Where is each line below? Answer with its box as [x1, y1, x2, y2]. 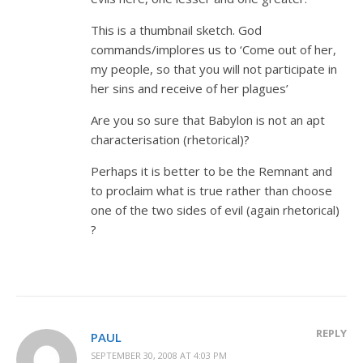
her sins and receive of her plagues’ [91, 80, 288, 96]
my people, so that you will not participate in [91, 61, 337, 77]
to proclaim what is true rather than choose [91, 182, 332, 199]
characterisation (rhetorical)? [91, 131, 250, 147]
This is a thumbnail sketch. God [91, 22, 262, 38]
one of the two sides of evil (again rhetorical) [91, 202, 340, 218]
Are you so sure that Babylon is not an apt [91, 112, 325, 128]
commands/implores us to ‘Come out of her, [91, 41, 336, 58]
